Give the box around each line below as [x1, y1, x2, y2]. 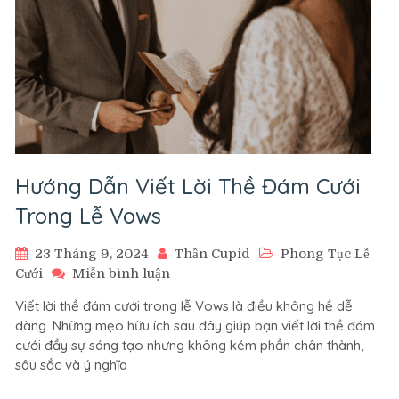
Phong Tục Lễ [281, 246, 370, 262]
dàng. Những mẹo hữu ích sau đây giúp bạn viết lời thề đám [15, 317, 375, 334]
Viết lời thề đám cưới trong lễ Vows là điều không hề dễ [15, 297, 353, 314]
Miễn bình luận [72, 265, 170, 281]
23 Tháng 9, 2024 [35, 246, 149, 262]
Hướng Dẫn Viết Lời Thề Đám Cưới [15, 173, 361, 199]
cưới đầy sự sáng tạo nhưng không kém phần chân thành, [15, 337, 363, 354]
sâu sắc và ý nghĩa [15, 356, 127, 373]
